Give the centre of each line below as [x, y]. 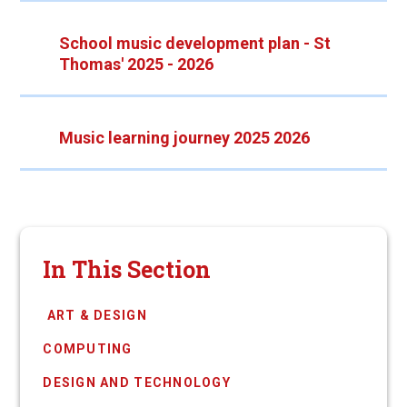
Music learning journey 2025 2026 [184, 138]
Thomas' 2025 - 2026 [136, 64]
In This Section [127, 269]
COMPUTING [88, 348]
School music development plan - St [194, 43]
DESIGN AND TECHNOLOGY [137, 382]
